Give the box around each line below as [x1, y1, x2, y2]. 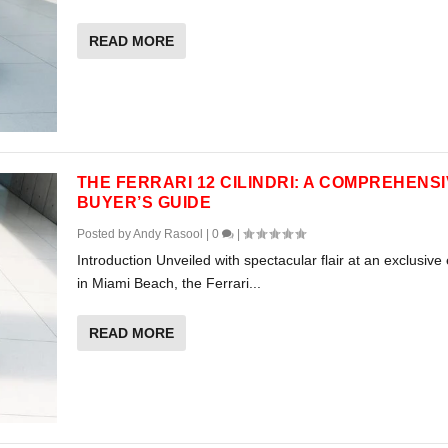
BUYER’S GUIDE [76, 193, 212, 211]
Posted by [76, 226, 133, 241]
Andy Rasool [132, 226, 203, 241]
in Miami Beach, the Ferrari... [76, 274, 261, 291]
